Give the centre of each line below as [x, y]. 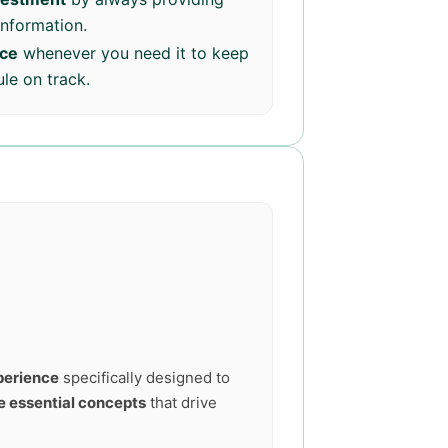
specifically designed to [144, 377]
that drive [181, 402]
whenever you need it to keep [133, 53]
